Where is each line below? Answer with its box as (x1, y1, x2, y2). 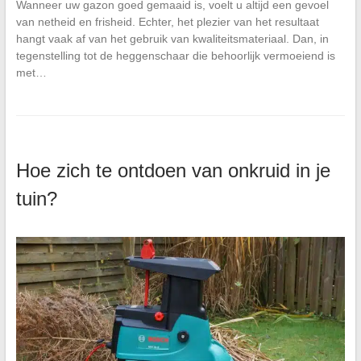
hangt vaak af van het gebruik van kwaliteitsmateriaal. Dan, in (15, 31, 329, 45)
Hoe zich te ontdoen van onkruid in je (15, 159, 330, 181)
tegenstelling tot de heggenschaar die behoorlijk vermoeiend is (15, 48, 335, 62)
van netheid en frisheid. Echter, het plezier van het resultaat (15, 15, 319, 28)
